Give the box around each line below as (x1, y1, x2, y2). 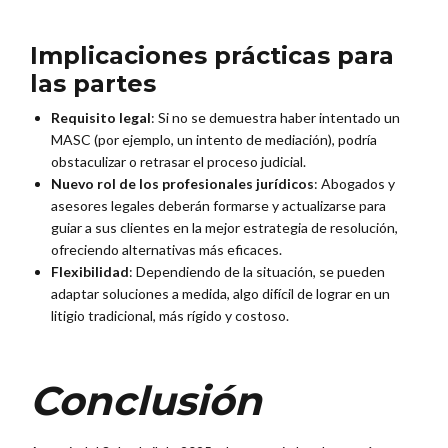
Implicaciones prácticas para (30, 40, 394, 70)
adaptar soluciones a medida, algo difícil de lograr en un (51, 285, 390, 303)
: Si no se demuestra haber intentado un (151, 109, 400, 127)
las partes (30, 68, 156, 98)
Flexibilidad (51, 263, 129, 281)
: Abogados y (314, 175, 395, 193)
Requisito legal (51, 109, 151, 127)
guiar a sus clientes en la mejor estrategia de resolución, (51, 219, 398, 237)
